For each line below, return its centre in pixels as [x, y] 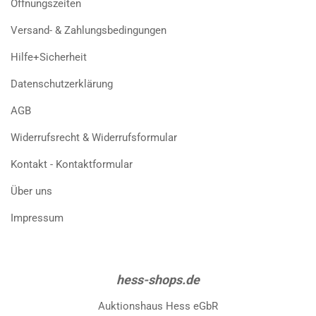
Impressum [37, 218]
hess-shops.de [158, 280]
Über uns [31, 191]
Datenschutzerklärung [62, 84]
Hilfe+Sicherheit [49, 57]
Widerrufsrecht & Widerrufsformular [94, 138]
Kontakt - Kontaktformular [72, 164]
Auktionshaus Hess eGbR [158, 306]
